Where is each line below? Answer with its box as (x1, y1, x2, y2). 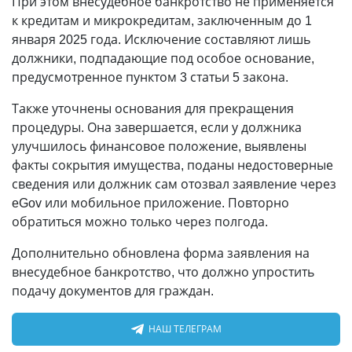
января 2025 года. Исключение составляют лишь (12, 31, 310, 48)
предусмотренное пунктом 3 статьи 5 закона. (12, 68, 288, 86)
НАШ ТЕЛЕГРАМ (148, 322, 222, 335)
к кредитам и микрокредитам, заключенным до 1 (12, 12, 312, 29)
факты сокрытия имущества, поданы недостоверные (12, 156, 333, 174)
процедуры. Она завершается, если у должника (12, 119, 302, 136)
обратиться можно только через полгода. (12, 213, 268, 230)
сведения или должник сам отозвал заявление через (12, 175, 336, 192)
